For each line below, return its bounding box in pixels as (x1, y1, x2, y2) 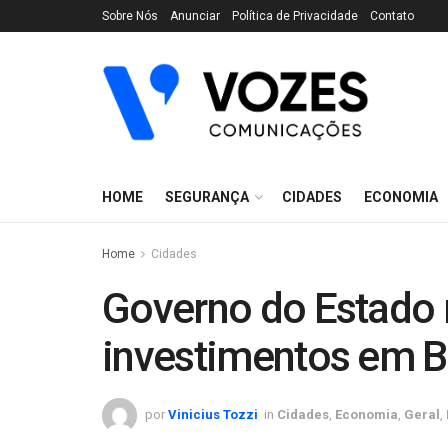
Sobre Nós (102, 9, 158, 23)
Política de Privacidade (232, 9, 358, 23)
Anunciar (170, 9, 220, 23)
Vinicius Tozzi (168, 406, 258, 422)
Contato (370, 9, 414, 23)
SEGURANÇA (165, 189, 249, 205)
